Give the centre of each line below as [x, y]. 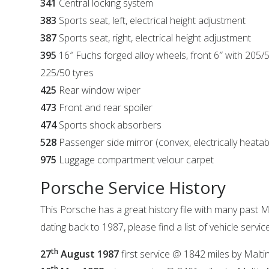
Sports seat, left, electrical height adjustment [153, 20]
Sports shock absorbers [110, 125]
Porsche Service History [133, 187]
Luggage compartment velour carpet [137, 160]
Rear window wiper [100, 90]
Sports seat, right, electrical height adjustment [155, 38]
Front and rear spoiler [106, 107]
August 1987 [89, 254]
